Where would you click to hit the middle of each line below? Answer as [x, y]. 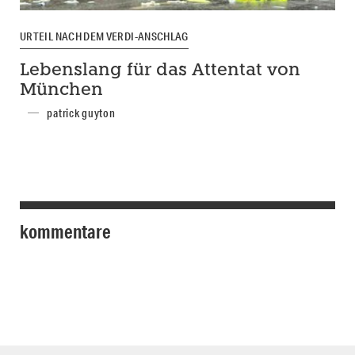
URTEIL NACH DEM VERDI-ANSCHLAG [104, 36]
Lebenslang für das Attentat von [160, 71]
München [61, 90]
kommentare [65, 231]
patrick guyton [81, 113]
